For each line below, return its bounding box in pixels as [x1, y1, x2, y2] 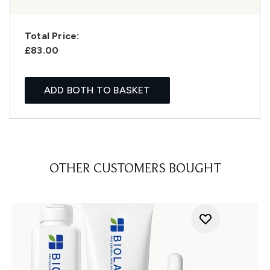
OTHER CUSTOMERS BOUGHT [49, 163, 221, 177]
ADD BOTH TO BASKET [44, 84, 151, 96]
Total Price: [25, 30, 80, 42]
